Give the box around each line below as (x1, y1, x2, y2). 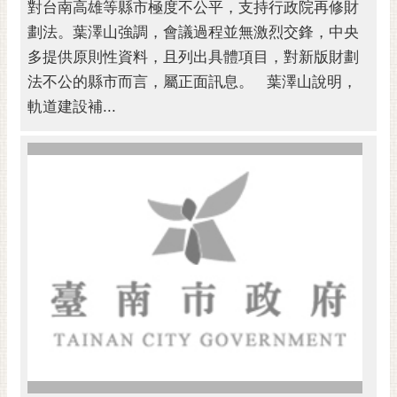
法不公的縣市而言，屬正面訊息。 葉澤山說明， (27, 73, 357, 90)
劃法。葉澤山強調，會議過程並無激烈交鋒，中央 (27, 23, 359, 41)
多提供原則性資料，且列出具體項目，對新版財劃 (27, 48, 359, 66)
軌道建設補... (27, 97, 116, 115)
